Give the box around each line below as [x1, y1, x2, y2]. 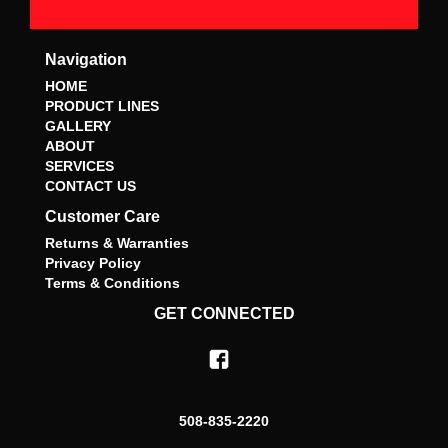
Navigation [45, 50, 127, 68]
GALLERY [45, 117, 111, 134]
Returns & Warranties [45, 234, 189, 251]
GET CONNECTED [153, 304, 295, 322]
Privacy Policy [45, 254, 141, 271]
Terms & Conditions [45, 274, 180, 291]
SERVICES [45, 157, 114, 174]
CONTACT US [45, 177, 136, 194]
